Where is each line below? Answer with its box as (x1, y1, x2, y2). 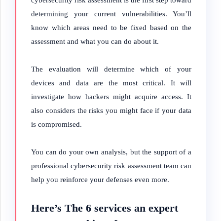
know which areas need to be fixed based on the (31, 24, 191, 32)
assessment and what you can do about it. (31, 37, 159, 45)
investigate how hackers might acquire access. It (31, 93, 191, 101)
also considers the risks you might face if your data (31, 107, 191, 114)
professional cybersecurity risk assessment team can (31, 162, 191, 170)
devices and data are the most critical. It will (31, 79, 191, 87)
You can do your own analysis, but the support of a (31, 148, 191, 156)
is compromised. (31, 120, 82, 128)
